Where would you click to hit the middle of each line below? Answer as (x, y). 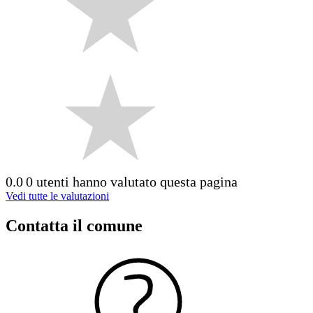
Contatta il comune (74, 225)
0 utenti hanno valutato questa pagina (132, 181)
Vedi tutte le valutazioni (57, 196)
